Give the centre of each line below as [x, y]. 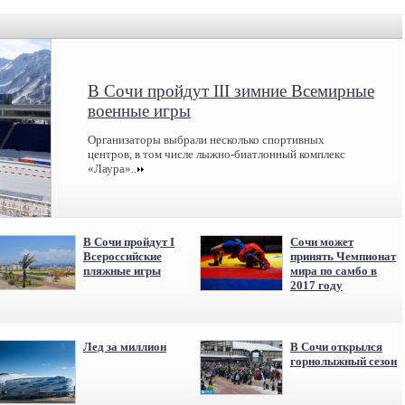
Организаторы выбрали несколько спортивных [206, 140]
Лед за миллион [125, 347]
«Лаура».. [112, 169]
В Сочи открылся [336, 347]
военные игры [139, 111]
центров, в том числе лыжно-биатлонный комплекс [217, 154]
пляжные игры [122, 271]
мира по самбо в [334, 271]
